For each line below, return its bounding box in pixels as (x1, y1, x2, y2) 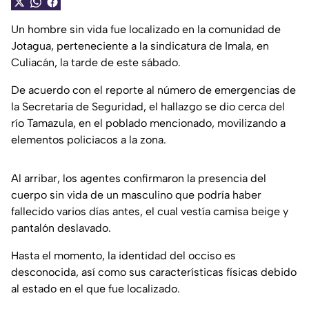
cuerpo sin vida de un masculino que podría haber (11, 188, 261, 202)
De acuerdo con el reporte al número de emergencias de (11, 83, 296, 97)
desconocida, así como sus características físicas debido (11, 266, 297, 279)
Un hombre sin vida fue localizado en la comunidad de (11, 23, 281, 37)
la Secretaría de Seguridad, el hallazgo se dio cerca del (11, 100, 285, 114)
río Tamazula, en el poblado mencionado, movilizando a (11, 117, 286, 130)
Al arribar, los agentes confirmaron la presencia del (11, 172, 266, 186)
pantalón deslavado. (11, 221, 111, 235)
